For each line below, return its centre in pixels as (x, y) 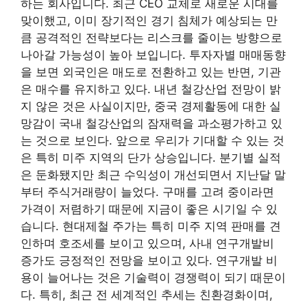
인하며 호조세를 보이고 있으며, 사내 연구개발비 (147, 244)
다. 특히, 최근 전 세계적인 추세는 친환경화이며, (147, 295)
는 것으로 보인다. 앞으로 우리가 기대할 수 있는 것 (152, 141)
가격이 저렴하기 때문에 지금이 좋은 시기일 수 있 (149, 209)
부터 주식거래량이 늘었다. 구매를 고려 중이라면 (147, 192)
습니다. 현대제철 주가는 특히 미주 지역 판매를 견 (151, 226)
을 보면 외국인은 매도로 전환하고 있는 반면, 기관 (151, 72)
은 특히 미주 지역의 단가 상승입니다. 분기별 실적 (151, 158)
